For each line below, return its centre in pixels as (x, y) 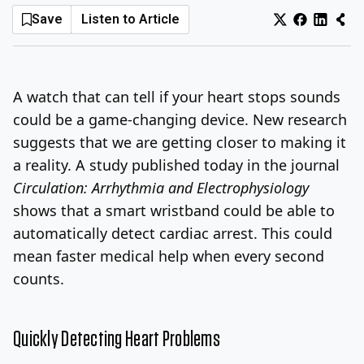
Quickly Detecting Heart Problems (117, 339)
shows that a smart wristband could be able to (174, 210)
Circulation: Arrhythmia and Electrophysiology (161, 187)
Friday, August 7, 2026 (87, 29)
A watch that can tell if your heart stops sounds (177, 96)
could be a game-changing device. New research (180, 119)
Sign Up (312, 28)
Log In (262, 28)
